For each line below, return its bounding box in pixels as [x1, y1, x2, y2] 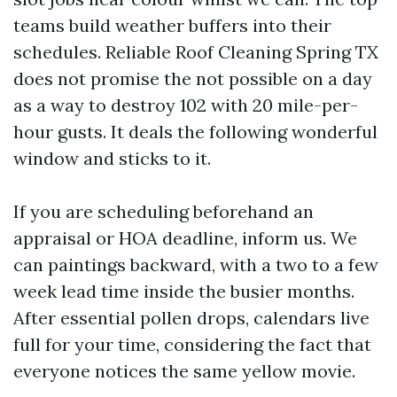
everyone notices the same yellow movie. [13, 360, 355, 382]
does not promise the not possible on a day [13, 67, 372, 90]
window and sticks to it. [13, 147, 211, 169]
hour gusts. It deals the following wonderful [13, 121, 378, 143]
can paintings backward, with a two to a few [13, 253, 378, 276]
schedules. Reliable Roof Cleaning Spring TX [13, 41, 378, 63]
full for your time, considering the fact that [13, 333, 371, 355]
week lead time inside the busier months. [13, 280, 354, 302]
